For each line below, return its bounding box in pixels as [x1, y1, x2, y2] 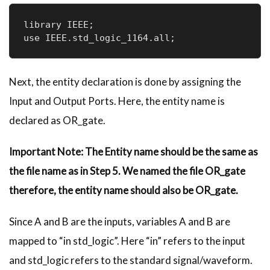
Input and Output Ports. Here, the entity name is [9, 94, 225, 107]
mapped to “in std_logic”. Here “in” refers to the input [9, 234, 245, 247]
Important [9, 145, 55, 158]
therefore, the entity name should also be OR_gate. [9, 183, 238, 196]
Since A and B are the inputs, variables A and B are [9, 215, 230, 228]
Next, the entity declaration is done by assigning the [9, 75, 241, 88]
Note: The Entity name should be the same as [57, 145, 258, 158]
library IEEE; [23, 19, 94, 30]
